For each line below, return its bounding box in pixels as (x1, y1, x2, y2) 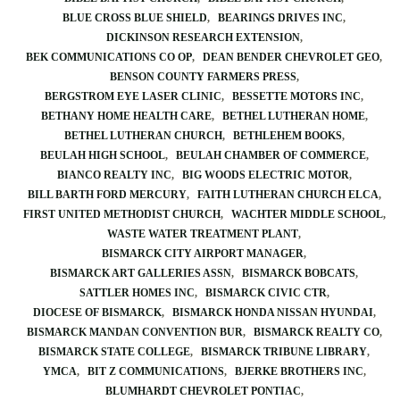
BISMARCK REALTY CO (253, 326, 379, 338)
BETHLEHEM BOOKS (232, 129, 342, 142)
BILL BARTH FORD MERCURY (27, 188, 187, 201)
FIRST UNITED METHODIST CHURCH (22, 208, 221, 221)
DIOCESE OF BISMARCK (32, 306, 162, 319)
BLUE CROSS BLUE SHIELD (62, 12, 207, 24)
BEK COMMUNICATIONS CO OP (26, 51, 192, 63)
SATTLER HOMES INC (79, 287, 195, 299)
